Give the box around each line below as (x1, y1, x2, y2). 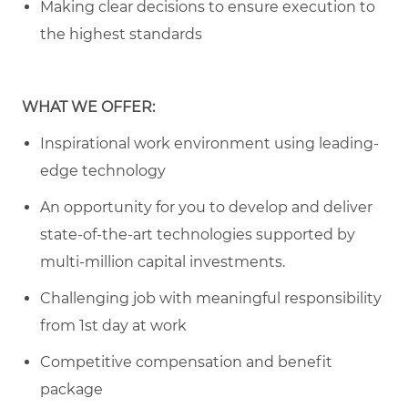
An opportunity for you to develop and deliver (40, 198, 372, 216)
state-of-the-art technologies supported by (40, 225, 355, 243)
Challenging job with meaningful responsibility (40, 289, 382, 307)
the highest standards (40, 25, 202, 43)
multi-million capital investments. (40, 252, 285, 270)
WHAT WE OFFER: (22, 97, 155, 116)
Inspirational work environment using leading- (40, 134, 379, 152)
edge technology (40, 161, 166, 179)
